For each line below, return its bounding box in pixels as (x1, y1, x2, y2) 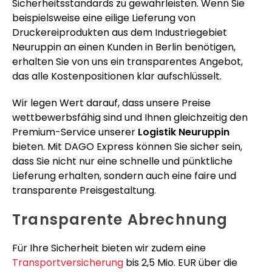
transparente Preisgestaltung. (12, 183, 156, 197)
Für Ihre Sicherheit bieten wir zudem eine (12, 240, 206, 255)
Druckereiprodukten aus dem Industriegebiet (12, 25, 227, 39)
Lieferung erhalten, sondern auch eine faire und (12, 168, 236, 183)
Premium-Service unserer (12, 124, 138, 139)
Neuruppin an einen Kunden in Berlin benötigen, (12, 39, 236, 54)
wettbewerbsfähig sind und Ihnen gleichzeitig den (12, 110, 248, 124)
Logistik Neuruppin (138, 124, 229, 139)
